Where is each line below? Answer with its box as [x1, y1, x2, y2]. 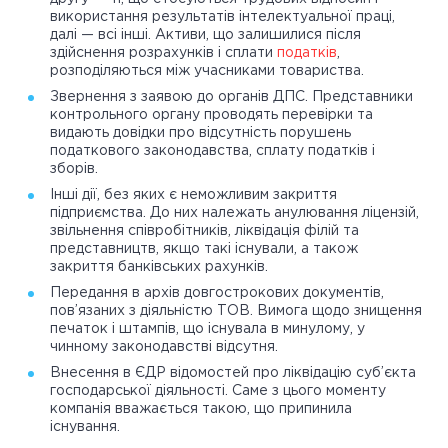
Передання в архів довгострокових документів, [50, 287, 384, 300]
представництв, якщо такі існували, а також [50, 243, 358, 256]
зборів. [50, 163, 98, 176]
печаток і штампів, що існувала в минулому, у [50, 323, 365, 336]
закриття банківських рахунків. [50, 261, 268, 274]
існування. [50, 421, 120, 434]
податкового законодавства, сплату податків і [50, 145, 375, 158]
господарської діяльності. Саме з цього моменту [50, 385, 386, 398]
